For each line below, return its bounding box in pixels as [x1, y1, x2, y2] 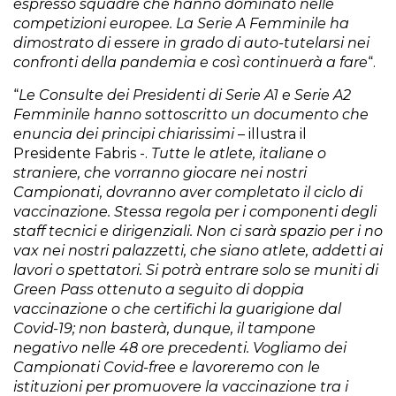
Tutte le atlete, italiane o [151, 145, 326, 162]
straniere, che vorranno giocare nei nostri [13, 164, 307, 181]
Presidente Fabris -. [13, 145, 151, 162]
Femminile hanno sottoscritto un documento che [13, 106, 369, 123]
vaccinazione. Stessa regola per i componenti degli [13, 203, 377, 220]
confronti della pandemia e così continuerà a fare [13, 54, 368, 71]
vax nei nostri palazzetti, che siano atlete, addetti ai [13, 242, 383, 259]
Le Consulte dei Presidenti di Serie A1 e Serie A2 [19, 87, 351, 103]
